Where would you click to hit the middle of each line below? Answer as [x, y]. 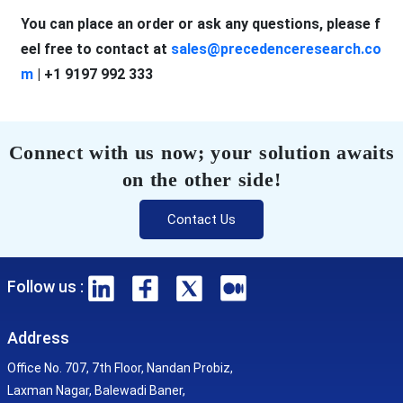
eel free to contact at [95, 49]
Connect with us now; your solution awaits [201, 152]
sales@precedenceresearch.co [276, 49]
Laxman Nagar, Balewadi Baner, [96, 391]
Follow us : [45, 286]
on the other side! [201, 179]
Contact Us [201, 219]
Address [38, 338]
